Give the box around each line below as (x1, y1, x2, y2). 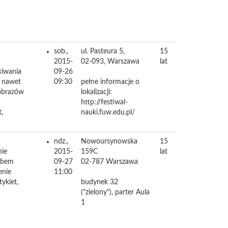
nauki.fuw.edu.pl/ (81, 109, 135, 116)
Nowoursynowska (81, 138, 137, 145)
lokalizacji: (81, 89, 112, 96)
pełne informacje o (81, 78, 139, 85)
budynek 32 (81, 179, 118, 186)
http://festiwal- (81, 99, 128, 106)
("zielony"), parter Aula (81, 189, 150, 196)
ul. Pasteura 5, (81, 48, 125, 55)
